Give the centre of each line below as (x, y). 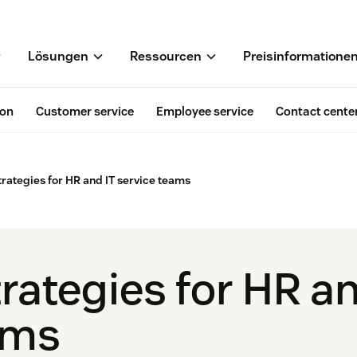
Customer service (85, 112)
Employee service (205, 112)
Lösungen (58, 57)
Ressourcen (166, 57)
